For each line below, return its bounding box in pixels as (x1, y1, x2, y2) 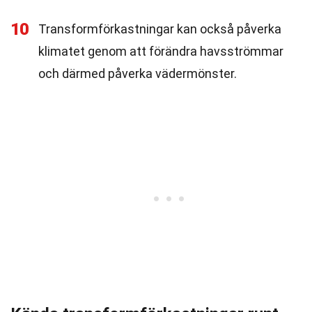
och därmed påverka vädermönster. (38, 66, 237, 81)
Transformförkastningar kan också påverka (38, 22, 281, 36)
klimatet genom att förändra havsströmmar (38, 44, 283, 58)
